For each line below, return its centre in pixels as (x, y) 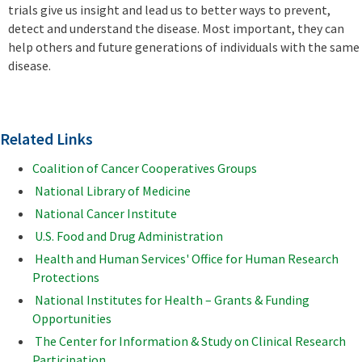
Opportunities (72, 319)
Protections (66, 278)
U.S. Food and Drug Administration (129, 236)
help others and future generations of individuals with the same (184, 47)
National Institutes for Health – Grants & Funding (172, 300)
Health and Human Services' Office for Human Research (187, 259)
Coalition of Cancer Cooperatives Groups (145, 168)
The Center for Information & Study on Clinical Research (190, 341)
